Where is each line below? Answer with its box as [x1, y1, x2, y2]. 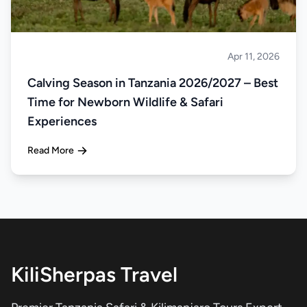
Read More [27, 145, 74, 156]
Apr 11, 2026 [228, 51, 280, 62]
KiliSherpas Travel [11, 262, 177, 287]
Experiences [27, 114, 97, 129]
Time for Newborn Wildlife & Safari [27, 95, 223, 110]
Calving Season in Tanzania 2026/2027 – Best [27, 75, 278, 90]
